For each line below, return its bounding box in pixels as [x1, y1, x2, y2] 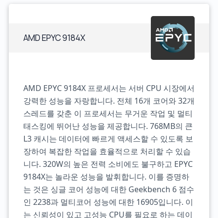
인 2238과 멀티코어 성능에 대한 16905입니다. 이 [23, 197, 193, 207]
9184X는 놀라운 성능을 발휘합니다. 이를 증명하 [23, 171, 189, 182]
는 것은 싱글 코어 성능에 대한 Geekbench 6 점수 [23, 184, 194, 195]
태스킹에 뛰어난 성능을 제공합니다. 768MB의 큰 [23, 121, 193, 131]
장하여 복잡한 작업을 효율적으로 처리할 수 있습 [23, 146, 191, 157]
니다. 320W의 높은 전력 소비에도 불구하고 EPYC [23, 159, 193, 169]
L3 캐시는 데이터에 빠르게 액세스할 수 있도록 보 [23, 133, 193, 144]
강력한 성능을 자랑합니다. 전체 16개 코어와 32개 [23, 95, 195, 106]
